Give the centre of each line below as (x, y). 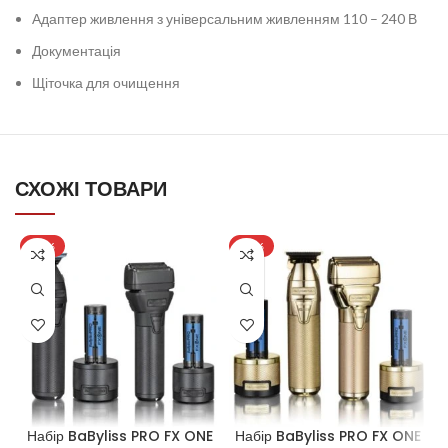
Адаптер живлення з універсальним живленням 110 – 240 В (225, 18)
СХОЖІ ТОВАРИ (91, 188)
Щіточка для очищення (106, 82)
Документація (77, 50)
